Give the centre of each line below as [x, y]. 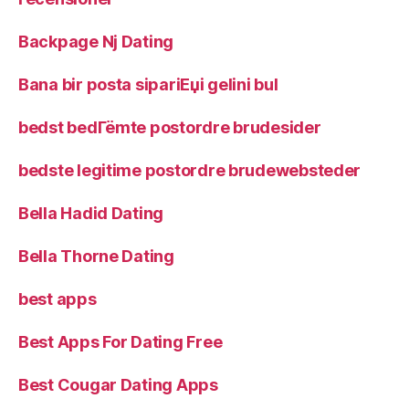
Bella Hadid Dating [91, 213]
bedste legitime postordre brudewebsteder [190, 170]
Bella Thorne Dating [96, 256]
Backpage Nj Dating [96, 42]
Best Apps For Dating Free [121, 342]
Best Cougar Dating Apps [118, 385]
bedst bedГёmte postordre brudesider [170, 127]
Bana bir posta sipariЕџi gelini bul [148, 84]
